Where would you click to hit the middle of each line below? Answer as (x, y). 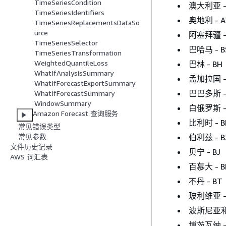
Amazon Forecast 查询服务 (76, 114)
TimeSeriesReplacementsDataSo (87, 23)
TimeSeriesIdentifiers (69, 13)
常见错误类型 (39, 127)
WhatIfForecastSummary (74, 93)
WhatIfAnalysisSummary (74, 73)
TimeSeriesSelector (66, 43)
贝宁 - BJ (204, 152)
